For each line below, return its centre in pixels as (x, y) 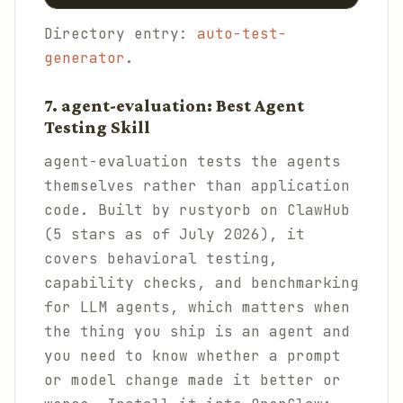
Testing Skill (97, 127)
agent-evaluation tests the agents (193, 161)
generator (85, 58)
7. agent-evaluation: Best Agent (174, 106)
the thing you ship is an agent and (197, 331)
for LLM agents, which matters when (197, 307)
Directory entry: (121, 34)
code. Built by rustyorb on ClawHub (197, 210)
